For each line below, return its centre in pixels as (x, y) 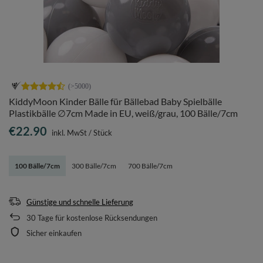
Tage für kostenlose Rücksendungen (97, 218)
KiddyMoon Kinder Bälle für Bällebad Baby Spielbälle (115, 101)
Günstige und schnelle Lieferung (80, 202)
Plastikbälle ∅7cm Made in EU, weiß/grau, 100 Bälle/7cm (123, 113)
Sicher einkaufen (54, 233)
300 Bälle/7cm (94, 166)
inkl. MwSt (68, 133)
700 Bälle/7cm (150, 166)
